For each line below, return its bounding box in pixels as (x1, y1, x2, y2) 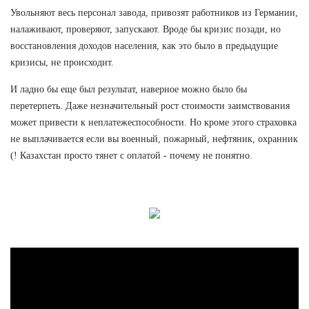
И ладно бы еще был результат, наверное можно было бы (10, 83, 247, 94)
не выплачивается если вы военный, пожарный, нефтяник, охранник (10, 133, 298, 144)
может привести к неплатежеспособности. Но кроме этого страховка (10, 117, 297, 128)
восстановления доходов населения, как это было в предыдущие (10, 40, 278, 51)
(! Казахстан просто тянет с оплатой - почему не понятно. (10, 150, 252, 161)
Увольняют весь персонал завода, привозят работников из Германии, (10, 7, 298, 18)
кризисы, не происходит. (10, 57, 114, 68)
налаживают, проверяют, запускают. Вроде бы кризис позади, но (10, 23, 281, 34)
